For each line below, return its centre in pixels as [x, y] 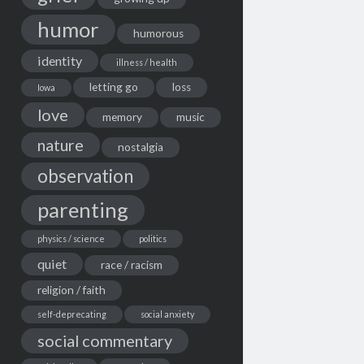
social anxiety [167, 314]
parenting [82, 209]
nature [60, 144]
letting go [113, 87]
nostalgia [140, 147]
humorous [158, 33]
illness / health [146, 62]
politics [152, 238]
